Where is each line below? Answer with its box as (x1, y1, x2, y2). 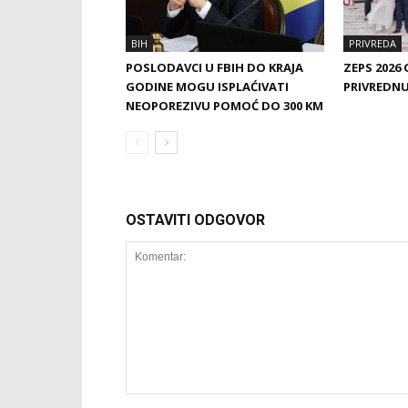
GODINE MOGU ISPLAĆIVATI (126, 78, 289, 95)
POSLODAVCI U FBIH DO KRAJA (126, 59, 303, 76)
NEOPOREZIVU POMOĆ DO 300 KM (126, 97, 323, 114)
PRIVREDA (349, 36, 396, 50)
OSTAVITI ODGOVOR (126, 211, 265, 229)
